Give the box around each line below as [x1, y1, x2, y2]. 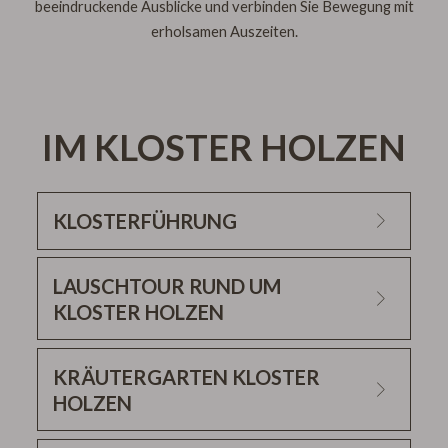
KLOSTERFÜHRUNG [52, 208, 237, 233]
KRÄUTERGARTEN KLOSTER [52, 364, 320, 389]
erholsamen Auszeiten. [150, 22, 298, 41]
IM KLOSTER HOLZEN [42, 125, 406, 170]
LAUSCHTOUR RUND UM [52, 273, 281, 298]
